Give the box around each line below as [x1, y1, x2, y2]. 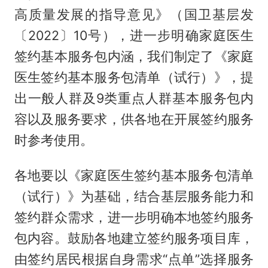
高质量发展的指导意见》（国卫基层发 [14, 6, 254, 22]
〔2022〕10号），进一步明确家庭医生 [14, 27, 254, 43]
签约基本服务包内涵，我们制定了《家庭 [14, 48, 254, 64]
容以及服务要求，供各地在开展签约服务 [14, 111, 254, 127]
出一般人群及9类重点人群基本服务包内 [14, 90, 254, 106]
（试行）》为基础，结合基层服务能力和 [14, 188, 254, 204]
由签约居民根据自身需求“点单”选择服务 [14, 251, 254, 267]
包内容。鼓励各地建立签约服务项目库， [14, 230, 254, 246]
